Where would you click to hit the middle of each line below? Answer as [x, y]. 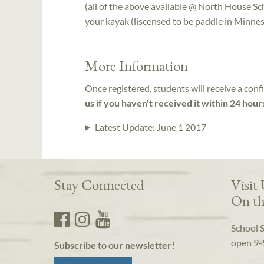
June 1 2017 [181, 127]
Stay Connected [99, 185]
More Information [136, 65]
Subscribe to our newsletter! [115, 245]
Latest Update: [126, 127]
